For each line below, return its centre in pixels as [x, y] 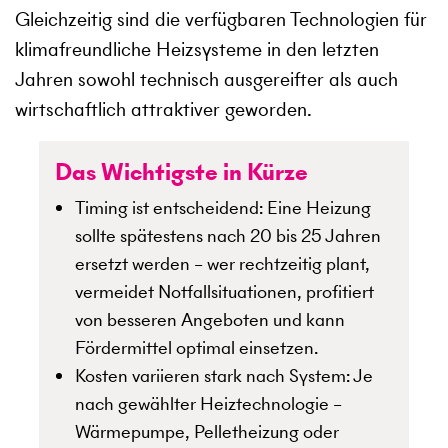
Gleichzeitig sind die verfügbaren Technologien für [221, 20]
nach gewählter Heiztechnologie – [208, 404]
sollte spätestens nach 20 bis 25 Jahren [228, 236]
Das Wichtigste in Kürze [181, 172]
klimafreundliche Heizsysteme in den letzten [197, 50]
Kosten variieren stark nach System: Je [224, 376]
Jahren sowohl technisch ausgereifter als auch [206, 80]
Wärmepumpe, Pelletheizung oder [207, 432]
